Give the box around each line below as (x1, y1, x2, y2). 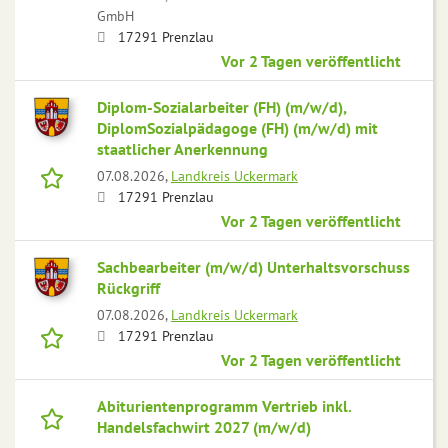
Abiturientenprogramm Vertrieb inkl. (97, 396, 351, 417)
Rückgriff (97, 278, 160, 299)
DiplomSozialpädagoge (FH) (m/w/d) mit (97, 118, 378, 139)
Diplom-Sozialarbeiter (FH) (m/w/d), (97, 97, 346, 118)
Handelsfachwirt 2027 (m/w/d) (97, 417, 311, 438)
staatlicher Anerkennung (97, 139, 268, 160)
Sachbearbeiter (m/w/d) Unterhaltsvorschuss (97, 257, 410, 278)
